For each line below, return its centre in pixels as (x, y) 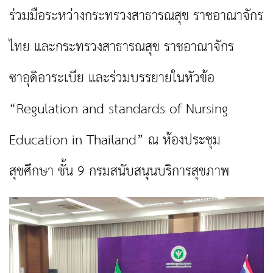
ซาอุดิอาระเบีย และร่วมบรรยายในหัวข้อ (112, 79)
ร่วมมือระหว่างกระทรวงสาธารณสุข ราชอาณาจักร (136, 16)
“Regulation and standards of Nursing (119, 110)
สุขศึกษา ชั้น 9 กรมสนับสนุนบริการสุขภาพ (119, 172)
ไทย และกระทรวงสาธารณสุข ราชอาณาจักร (122, 48)
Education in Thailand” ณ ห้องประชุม (115, 141)
